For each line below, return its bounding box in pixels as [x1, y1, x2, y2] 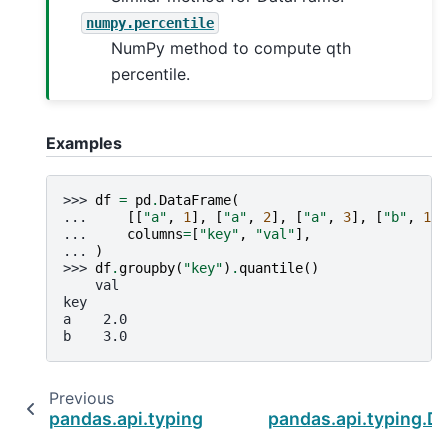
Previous [48, 388, 114, 409]
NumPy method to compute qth [111, 37, 352, 58]
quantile [239, 260, 303, 277]
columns [127, 226, 183, 243]
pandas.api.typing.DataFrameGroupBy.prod [49, 408, 421, 430]
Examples [46, 132, 122, 153]
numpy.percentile [86, 14, 215, 31]
